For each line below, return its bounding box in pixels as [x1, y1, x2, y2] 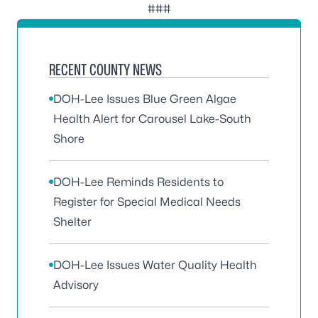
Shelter [53, 215, 92, 229]
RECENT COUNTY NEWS [49, 60, 162, 79]
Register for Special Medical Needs [53, 195, 241, 209]
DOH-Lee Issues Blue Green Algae [53, 92, 236, 106]
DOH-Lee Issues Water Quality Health [53, 258, 257, 272]
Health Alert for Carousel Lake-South [53, 112, 251, 126]
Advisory [53, 278, 99, 292]
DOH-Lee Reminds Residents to [53, 175, 224, 189]
